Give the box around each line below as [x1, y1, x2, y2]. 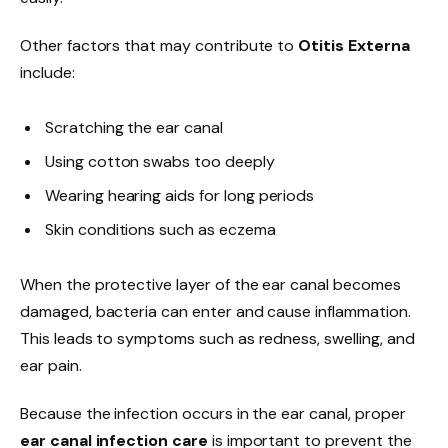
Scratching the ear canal [45, 117, 223, 139]
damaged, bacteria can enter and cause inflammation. [20, 301, 411, 323]
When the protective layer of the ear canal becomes [20, 274, 401, 296]
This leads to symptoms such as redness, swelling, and [20, 328, 415, 350]
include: [20, 61, 75, 83]
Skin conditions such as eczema [45, 219, 276, 241]
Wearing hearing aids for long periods [45, 185, 315, 207]
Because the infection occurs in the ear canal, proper [20, 403, 406, 425]
